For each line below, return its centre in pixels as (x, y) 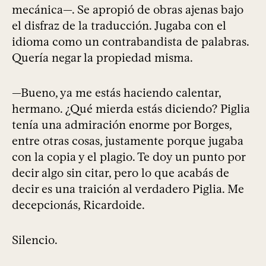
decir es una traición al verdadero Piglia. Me (128, 189)
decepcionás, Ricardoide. (78, 205)
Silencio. (35, 240)
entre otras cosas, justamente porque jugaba (128, 141)
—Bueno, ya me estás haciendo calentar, (116, 93)
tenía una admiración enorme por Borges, (122, 125)
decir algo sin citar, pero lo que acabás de (121, 173)
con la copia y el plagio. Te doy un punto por (129, 157)
